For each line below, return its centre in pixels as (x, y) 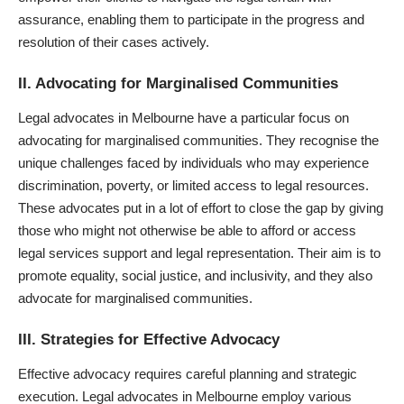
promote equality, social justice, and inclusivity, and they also (195, 275)
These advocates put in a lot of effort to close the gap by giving (201, 207)
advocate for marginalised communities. (135, 298)
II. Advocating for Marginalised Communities (178, 84)
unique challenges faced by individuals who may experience (193, 162)
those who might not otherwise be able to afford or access (187, 230)
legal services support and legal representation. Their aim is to (199, 252)
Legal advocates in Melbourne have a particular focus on (184, 117)
